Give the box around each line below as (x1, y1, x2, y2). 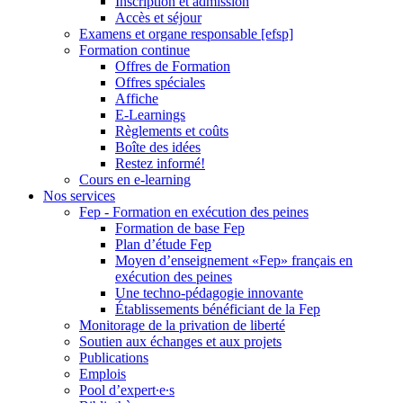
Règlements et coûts (115, 123, 228, 139)
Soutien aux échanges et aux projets (79, 334, 282, 350)
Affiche (115, 91, 158, 107)
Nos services (43, 188, 115, 204)
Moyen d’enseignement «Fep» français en (115, 253, 353, 269)
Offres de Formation (115, 58, 230, 75)
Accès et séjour (115, 10, 201, 26)
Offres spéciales (115, 75, 205, 91)
